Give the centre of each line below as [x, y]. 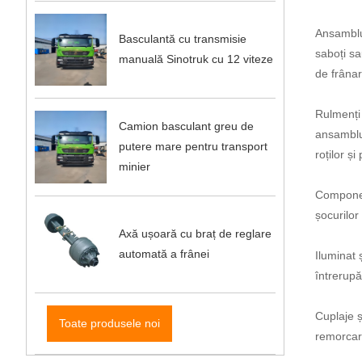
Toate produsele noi [109, 323]
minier [135, 167]
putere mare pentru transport [194, 147]
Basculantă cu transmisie [183, 39]
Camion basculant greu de [187, 126]
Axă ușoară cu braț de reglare [196, 234]
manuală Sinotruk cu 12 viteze [196, 59]
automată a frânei [164, 254]
